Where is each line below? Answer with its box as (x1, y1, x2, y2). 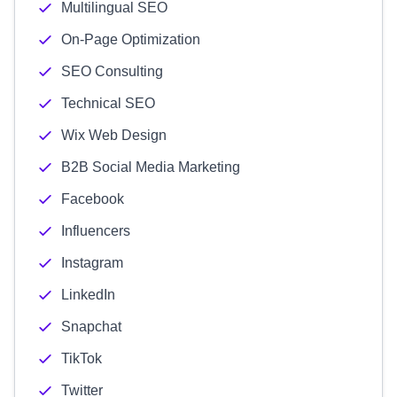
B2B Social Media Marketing (61, 160, 240, 175)
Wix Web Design (61, 128, 167, 143)
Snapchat (61, 319, 121, 334)
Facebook (61, 191, 124, 206)
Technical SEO (61, 96, 155, 111)
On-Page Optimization (61, 32, 200, 47)
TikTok (61, 351, 102, 366)
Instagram (61, 255, 123, 270)
